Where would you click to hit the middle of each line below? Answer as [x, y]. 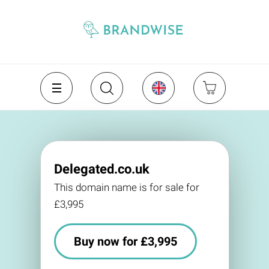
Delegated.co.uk [101, 169]
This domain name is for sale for [126, 187]
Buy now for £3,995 [125, 241]
